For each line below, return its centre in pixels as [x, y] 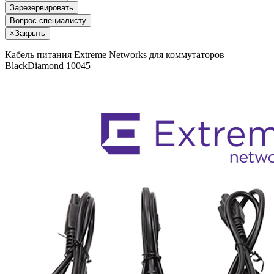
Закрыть [30, 33]
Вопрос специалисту [48, 20]
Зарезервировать [42, 7]
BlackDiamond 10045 [48, 65]
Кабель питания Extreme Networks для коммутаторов [115, 54]
